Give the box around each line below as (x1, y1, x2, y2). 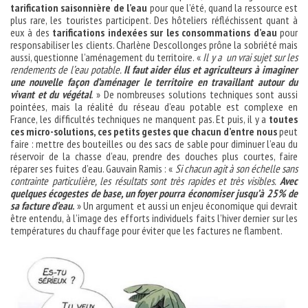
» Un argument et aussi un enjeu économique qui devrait (75, 198, 298, 212)
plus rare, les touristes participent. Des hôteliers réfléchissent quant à (10, 12, 298, 27)
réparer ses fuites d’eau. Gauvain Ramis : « (10, 161, 175, 175)
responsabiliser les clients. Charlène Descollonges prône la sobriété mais (10, 37, 298, 52)
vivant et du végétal (10, 87, 92, 101)
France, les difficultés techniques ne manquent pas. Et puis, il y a (10, 111, 269, 126)
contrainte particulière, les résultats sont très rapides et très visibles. (10, 173, 280, 188)
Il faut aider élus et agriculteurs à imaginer (123, 62, 298, 76)
